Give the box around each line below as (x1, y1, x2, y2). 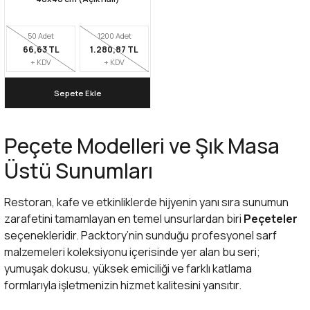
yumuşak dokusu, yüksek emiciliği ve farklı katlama (4, 261, 252, 276)
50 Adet (28, 30, 54, 41)
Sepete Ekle (53, 87, 102, 98)
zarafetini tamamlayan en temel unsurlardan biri (4, 211, 244, 226)
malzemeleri (4, 244, 65, 259)
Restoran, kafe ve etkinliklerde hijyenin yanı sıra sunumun (4, 194, 289, 210)
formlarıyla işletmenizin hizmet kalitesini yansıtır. (4, 277, 241, 293)
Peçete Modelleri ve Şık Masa (4, 131, 280, 160)
